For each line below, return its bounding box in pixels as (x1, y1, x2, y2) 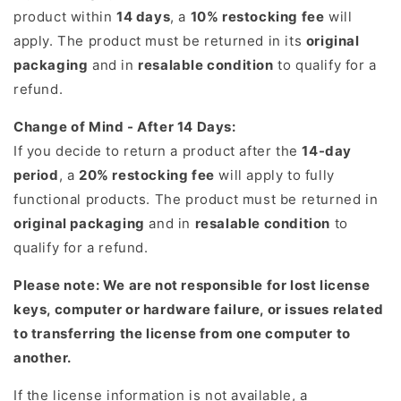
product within (13, 8, 116, 26)
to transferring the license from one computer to (13, 325, 351, 343)
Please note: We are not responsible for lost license (13, 277, 371, 294)
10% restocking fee (190, 8, 325, 26)
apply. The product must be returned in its (13, 32, 306, 50)
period (13, 166, 59, 184)
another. (13, 349, 72, 367)
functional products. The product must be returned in (13, 191, 379, 209)
